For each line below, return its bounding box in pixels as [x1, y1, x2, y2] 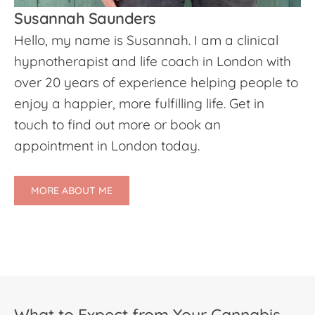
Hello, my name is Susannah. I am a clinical [14, 32, 278, 49]
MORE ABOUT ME [31, 184, 112, 198]
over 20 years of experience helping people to [14, 74, 298, 91]
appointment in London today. [14, 137, 200, 155]
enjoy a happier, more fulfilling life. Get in [14, 95, 264, 112]
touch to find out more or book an [14, 116, 221, 134]
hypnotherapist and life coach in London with [14, 53, 291, 70]
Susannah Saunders [14, 8, 156, 29]
